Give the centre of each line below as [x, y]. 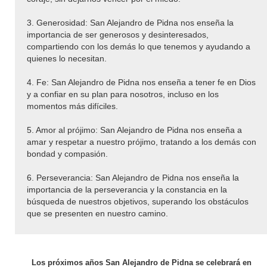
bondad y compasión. [67, 154]
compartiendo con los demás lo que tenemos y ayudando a [139, 47]
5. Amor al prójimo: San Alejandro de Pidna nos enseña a [134, 130]
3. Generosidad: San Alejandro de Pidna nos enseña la [130, 23]
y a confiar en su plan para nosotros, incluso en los [123, 94]
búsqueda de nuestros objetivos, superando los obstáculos [138, 202]
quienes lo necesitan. [67, 59]
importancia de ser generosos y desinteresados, [118, 35]
